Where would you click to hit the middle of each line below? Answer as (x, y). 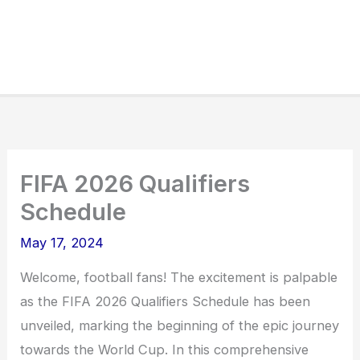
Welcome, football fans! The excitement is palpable (179, 278)
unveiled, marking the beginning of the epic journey (180, 326)
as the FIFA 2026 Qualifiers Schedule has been (166, 302)
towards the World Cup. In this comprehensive (165, 350)
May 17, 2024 (62, 243)
